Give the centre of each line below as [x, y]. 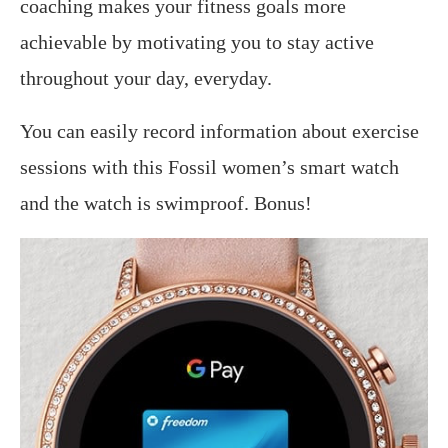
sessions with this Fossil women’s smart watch [209, 167]
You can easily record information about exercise [219, 131]
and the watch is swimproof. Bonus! [166, 203]
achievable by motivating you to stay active [197, 42]
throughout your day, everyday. [146, 78]
